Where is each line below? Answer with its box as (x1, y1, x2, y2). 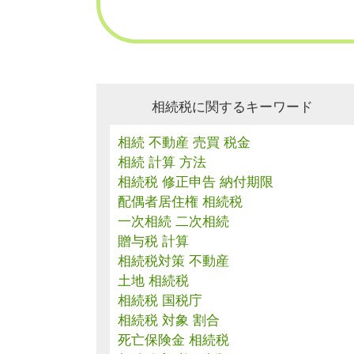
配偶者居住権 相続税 (118, 194, 243, 209)
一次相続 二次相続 (118, 214, 229, 229)
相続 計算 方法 (118, 155, 206, 170)
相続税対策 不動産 (118, 254, 229, 269)
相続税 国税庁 (118, 293, 202, 308)
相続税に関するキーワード (152, 100, 313, 115)
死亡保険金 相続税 (118, 333, 229, 348)
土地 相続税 (118, 273, 189, 288)
